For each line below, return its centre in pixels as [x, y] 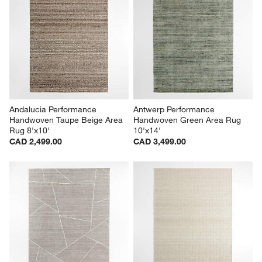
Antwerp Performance [175, 110]
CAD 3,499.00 [160, 142]
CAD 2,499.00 [36, 142]
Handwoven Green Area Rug [188, 120]
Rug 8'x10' [30, 131]
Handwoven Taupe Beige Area [68, 120]
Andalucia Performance [54, 110]
